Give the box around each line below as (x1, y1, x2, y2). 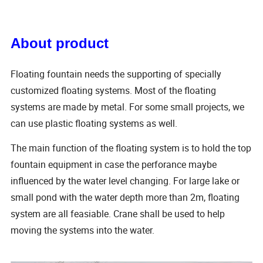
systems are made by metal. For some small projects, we (11, 100, 245, 113)
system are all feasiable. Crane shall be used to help (11, 207, 225, 220)
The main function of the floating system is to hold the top (11, 141, 252, 154)
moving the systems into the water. (11, 223, 155, 237)
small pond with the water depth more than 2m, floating (11, 190, 240, 204)
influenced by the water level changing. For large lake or (11, 174, 240, 187)
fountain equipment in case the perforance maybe (11, 157, 217, 171)
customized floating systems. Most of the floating (11, 83, 217, 97)
